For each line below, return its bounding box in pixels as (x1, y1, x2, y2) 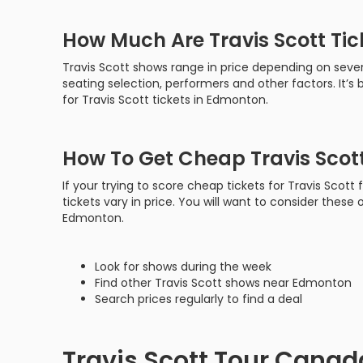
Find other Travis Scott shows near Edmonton (95, 275, 352, 291)
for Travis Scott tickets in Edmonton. (62, 92, 268, 108)
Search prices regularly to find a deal (95, 291, 302, 307)
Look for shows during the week (95, 258, 271, 275)
